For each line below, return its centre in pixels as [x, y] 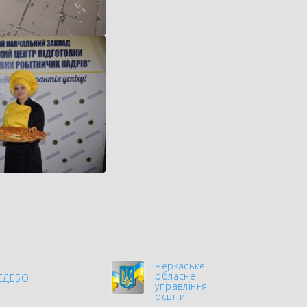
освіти [170, 297]
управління [181, 286]
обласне [175, 276]
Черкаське [180, 266]
